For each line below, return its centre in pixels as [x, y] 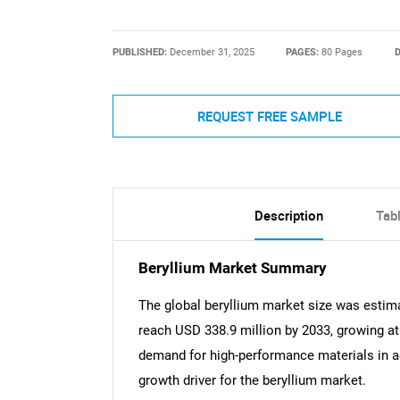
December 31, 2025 [212, 52]
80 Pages [342, 52]
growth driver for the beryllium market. [252, 380]
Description [288, 216]
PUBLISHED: [141, 52]
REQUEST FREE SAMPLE [269, 116]
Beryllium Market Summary [232, 269]
